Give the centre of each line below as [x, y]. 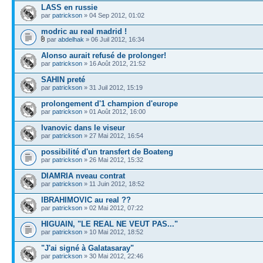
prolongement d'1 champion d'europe [109, 104]
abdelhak [71, 39]
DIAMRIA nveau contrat [83, 176]
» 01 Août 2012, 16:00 [114, 112]
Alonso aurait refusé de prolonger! [104, 55]
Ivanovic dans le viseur [83, 128]
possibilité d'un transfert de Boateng [107, 152]
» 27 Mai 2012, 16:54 [113, 136]
